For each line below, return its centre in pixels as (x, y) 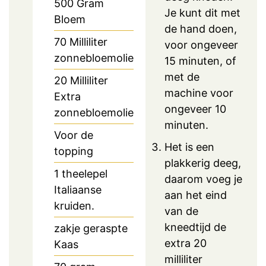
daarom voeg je (203, 179)
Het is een (189, 147)
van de (181, 211)
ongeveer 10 (195, 109)
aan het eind (196, 195)
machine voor (199, 93)
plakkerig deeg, (203, 163)
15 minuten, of (200, 61)
